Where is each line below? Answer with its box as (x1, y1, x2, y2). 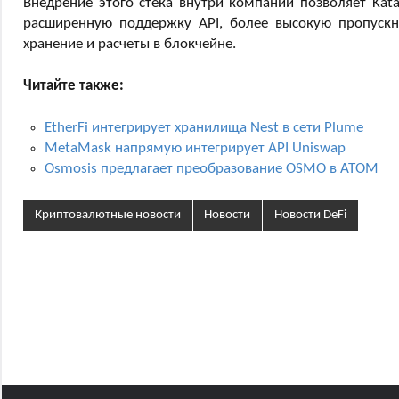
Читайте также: (23, 77, 124, 94)
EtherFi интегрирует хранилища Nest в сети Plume (45, 119, 363, 135)
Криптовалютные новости (34, 208, 181, 223)
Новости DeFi (273, 208, 346, 223)
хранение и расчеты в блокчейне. (23, 36, 236, 52)
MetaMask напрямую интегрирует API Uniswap (45, 140, 346, 156)
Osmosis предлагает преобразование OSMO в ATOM (45, 160, 379, 176)
